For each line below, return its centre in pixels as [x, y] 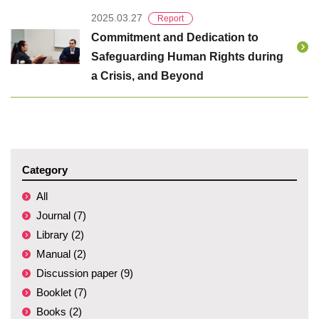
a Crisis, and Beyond [147, 76]
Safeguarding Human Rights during [187, 57]
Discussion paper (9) [85, 273]
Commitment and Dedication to [174, 37]
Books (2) [59, 312]
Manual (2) [61, 254]
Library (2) [60, 235]
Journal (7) [61, 215]
